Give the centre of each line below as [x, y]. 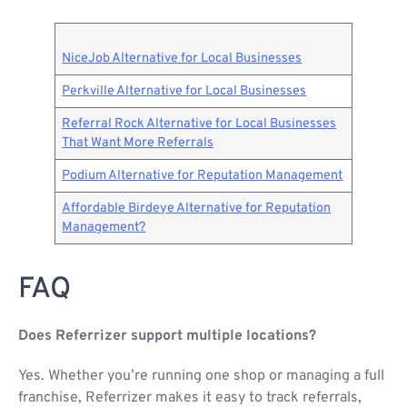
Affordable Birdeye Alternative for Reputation [197, 209]
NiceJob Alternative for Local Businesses [182, 59]
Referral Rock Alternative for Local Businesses [199, 124]
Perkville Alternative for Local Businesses [184, 92]
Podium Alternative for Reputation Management [203, 176]
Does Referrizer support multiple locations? [167, 337]
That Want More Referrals [138, 144]
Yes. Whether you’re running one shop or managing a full [201, 377]
